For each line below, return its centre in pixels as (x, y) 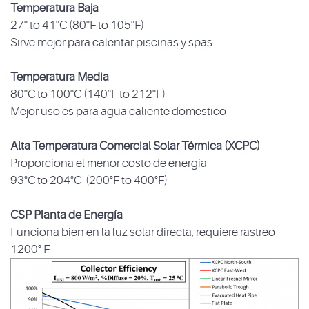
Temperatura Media (60, 77)
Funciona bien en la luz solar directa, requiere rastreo (143, 232)
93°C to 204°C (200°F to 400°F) (89, 181)
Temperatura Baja (54, 8)
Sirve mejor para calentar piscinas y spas (111, 43)
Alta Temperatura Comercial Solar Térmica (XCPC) (135, 146)
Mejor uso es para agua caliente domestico (118, 112)
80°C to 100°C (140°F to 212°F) (88, 94)
